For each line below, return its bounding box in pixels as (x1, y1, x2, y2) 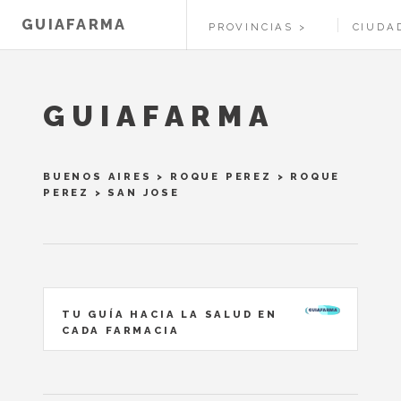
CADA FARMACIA (62, 324, 180, 337)
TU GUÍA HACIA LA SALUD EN (62, 308, 278, 320)
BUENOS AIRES (43, 170, 152, 183)
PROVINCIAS (209, 21, 294, 33)
